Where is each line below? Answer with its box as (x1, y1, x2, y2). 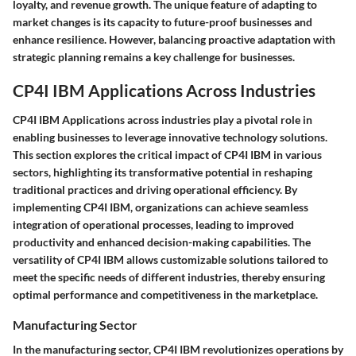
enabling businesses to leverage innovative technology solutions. (13, 130, 327, 145)
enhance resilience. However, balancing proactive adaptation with (13, 32, 335, 46)
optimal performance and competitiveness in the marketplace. (13, 288, 318, 302)
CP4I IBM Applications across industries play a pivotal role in (13, 113, 312, 127)
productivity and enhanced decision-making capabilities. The (13, 235, 311, 250)
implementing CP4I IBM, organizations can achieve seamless (13, 200, 308, 215)
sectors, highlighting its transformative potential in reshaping (13, 165, 312, 180)
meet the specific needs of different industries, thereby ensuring (13, 270, 325, 284)
